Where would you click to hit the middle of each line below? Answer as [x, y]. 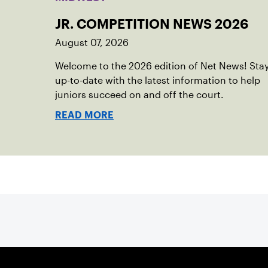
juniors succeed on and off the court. [139, 95]
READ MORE [84, 115]
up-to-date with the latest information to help [158, 80]
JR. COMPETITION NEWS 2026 [152, 24]
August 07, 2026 [92, 43]
